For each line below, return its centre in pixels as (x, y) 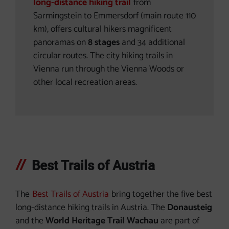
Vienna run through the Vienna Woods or (109, 69)
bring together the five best (161, 194)
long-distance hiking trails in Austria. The (91, 208)
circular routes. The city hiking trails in (103, 56)
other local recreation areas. (85, 82)
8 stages (104, 42)
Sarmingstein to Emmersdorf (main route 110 (114, 16)
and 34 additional (152, 42)
